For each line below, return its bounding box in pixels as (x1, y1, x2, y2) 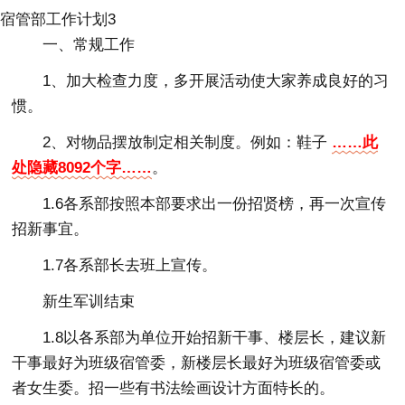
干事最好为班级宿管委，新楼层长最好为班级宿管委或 (12, 353, 381, 372)
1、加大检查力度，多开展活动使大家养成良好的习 (42, 71, 390, 89)
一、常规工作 (42, 35, 136, 53)
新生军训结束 (42, 292, 136, 310)
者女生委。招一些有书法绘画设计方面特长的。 (12, 379, 335, 397)
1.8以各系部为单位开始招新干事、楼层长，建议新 (42, 328, 387, 346)
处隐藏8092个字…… (12, 158, 153, 176)
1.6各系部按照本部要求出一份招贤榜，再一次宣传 (42, 194, 387, 212)
